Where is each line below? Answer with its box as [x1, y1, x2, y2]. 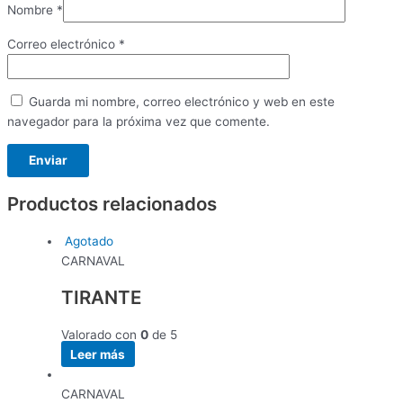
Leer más [70, 346, 126, 362]
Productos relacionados [7, 192, 217, 215]
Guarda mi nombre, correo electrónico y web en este [29, 94, 335, 109]
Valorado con [61, 327, 140, 342]
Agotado [65, 233, 113, 248]
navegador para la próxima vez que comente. [7, 113, 270, 129]
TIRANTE [61, 285, 141, 309]
